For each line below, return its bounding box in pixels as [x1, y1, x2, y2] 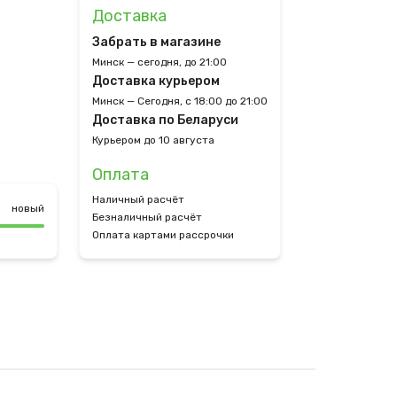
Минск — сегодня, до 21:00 [92, 56, 227, 68]
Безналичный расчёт [92, 211, 202, 223]
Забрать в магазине [92, 35, 221, 50]
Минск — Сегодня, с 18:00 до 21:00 [92, 95, 268, 107]
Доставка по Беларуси [92, 113, 238, 128]
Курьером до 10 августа [92, 134, 214, 146]
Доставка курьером [92, 74, 220, 89]
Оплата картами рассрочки [92, 229, 234, 241]
